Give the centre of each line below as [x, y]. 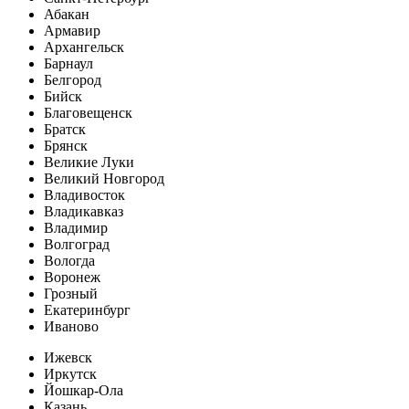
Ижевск [68, 357]
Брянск [66, 146]
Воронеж [72, 277]
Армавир [72, 31]
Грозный [71, 294]
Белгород [73, 80]
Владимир [76, 228]
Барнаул [68, 63]
